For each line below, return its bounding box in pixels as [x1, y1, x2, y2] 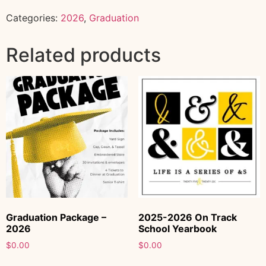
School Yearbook [138, 223, 217, 235]
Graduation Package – [6, 211, 106, 224]
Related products [6, 43, 161, 66]
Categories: [6, 11, 61, 24]
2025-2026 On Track [138, 211, 237, 224]
